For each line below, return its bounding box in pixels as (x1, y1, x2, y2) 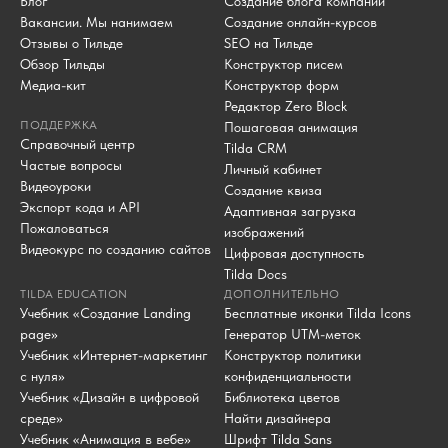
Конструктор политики (224, 347, 361, 364)
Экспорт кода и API (20, 199, 140, 216)
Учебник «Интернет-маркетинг (20, 347, 208, 364)
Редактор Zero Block (224, 98, 347, 115)
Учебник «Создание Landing (20, 305, 191, 322)
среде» (20, 410, 63, 427)
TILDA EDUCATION (20, 287, 128, 302)
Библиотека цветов (224, 389, 340, 406)
